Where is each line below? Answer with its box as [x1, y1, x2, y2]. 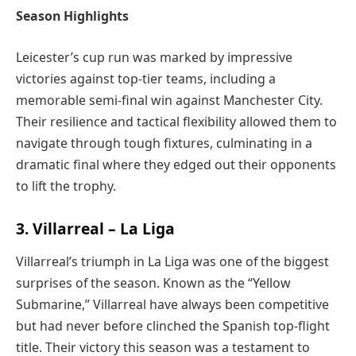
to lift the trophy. [16, 176, 116, 195]
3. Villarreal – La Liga [16, 218, 175, 240]
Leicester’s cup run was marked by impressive [16, 48, 292, 66]
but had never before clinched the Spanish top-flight [16, 317, 330, 335]
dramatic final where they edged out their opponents [16, 155, 336, 173]
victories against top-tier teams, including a [16, 69, 276, 87]
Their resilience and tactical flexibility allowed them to [16, 112, 337, 130]
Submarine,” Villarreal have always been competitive [16, 296, 329, 314]
